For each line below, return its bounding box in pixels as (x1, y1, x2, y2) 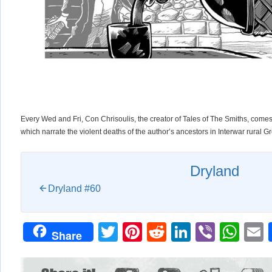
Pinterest (142, 220, 219, 243)
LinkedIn (191, 220, 265, 243)
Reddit (166, 220, 223, 243)
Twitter (118, 220, 175, 243)
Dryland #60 (48, 183, 101, 194)
